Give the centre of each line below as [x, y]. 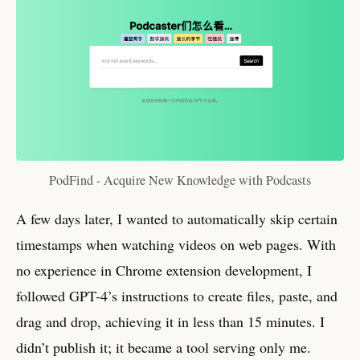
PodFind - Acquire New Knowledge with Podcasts [180, 180]
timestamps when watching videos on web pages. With [176, 245]
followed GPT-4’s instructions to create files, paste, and [177, 296]
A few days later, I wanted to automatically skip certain [177, 219]
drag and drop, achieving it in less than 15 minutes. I [170, 322]
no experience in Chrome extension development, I [164, 270]
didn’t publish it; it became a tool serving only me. [164, 348]
